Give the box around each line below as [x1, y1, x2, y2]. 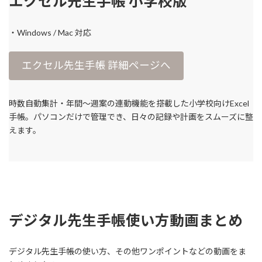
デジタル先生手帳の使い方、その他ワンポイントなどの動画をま [9, 246, 246, 257]
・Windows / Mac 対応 [9, 27, 91, 37]
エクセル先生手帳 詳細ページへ [22, 59, 171, 72]
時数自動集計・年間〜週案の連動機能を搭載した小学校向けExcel [9, 98, 249, 108]
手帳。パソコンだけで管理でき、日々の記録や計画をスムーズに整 [9, 111, 253, 122]
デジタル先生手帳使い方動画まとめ [9, 211, 243, 229]
